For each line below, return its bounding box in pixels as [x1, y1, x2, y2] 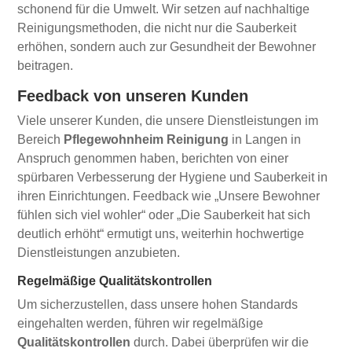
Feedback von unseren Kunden [17, 86, 249, 104]
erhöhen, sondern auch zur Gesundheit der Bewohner [17, 39, 317, 53]
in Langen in [229, 132, 302, 146]
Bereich [17, 132, 64, 146]
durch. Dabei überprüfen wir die [130, 335, 310, 349]
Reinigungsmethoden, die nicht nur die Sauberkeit [17, 20, 297, 35]
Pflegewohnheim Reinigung [64, 132, 229, 146]
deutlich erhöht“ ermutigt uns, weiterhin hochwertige [17, 226, 305, 240]
